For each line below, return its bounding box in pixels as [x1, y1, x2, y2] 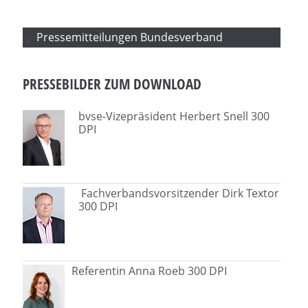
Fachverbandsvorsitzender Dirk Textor [81, 185, 280, 201]
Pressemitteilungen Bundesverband [36, 29, 223, 45]
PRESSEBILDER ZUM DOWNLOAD [23, 74, 202, 93]
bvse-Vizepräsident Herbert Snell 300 [78, 108, 270, 124]
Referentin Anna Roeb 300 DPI [71, 263, 228, 278]
